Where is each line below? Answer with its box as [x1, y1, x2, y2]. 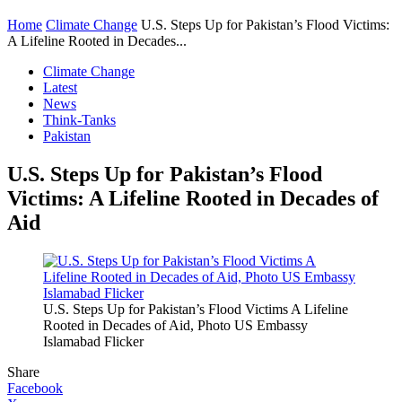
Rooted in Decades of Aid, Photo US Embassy [43, 317, 308, 333]
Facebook [7, 380, 63, 396]
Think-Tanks [43, 112, 116, 127]
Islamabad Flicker [43, 333, 144, 349]
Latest [43, 80, 77, 95]
